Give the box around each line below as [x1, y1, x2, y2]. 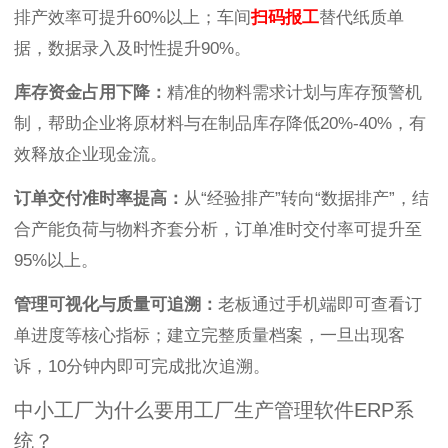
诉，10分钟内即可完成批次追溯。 [14, 357, 270, 377]
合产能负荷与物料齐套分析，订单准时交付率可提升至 [14, 220, 422, 240]
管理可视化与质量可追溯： [14, 295, 218, 315]
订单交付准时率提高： [14, 189, 184, 209]
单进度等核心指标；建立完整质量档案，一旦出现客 [14, 326, 405, 346]
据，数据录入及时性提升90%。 [14, 39, 251, 59]
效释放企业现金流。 [14, 145, 167, 165]
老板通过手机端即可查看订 [218, 295, 422, 315]
